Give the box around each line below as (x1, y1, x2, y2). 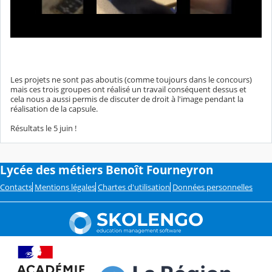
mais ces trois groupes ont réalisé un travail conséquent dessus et (10, 83, 246, 95)
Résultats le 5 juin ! (10, 122, 78, 134)
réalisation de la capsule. (10, 103, 98, 114)
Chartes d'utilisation (98, 181, 170, 192)
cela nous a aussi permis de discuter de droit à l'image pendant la (10, 93, 243, 104)
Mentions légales (35, 181, 95, 192)
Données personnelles (172, 181, 253, 192)
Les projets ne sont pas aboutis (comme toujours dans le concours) (10, 73, 252, 85)
